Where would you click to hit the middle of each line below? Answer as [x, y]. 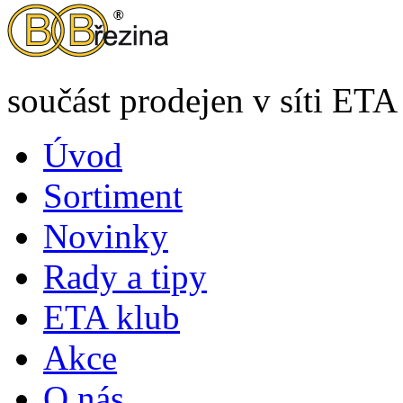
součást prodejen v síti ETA [202, 101]
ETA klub [112, 318]
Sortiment [113, 196]
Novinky [106, 237]
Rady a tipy [125, 277]
